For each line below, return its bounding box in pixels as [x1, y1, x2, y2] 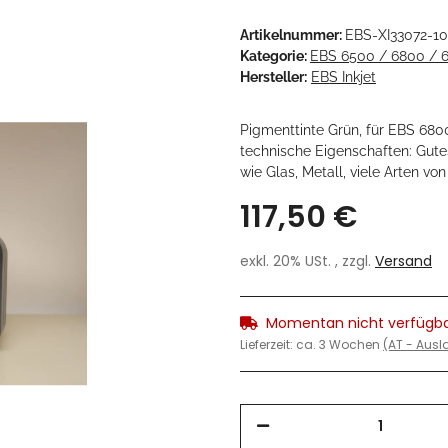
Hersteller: [240, 69, 307, 86]
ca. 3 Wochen [296, 336, 383, 354]
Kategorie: [240, 48, 310, 65]
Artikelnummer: [240, 27, 345, 44]
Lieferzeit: [240, 336, 296, 354]
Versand [375, 251, 432, 272]
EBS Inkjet [311, 69, 376, 86]
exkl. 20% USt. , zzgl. [240, 251, 375, 272]
